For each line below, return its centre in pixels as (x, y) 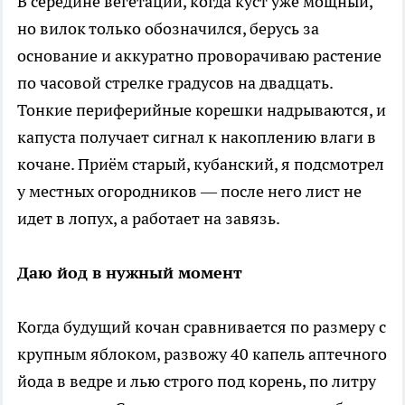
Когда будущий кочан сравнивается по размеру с (202, 326)
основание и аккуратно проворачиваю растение (199, 55)
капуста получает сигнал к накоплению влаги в (197, 137)
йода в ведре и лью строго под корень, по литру (197, 381)
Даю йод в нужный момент (130, 272)
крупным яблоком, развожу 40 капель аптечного (202, 353)
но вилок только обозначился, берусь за (168, 28)
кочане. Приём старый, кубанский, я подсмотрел (201, 164)
